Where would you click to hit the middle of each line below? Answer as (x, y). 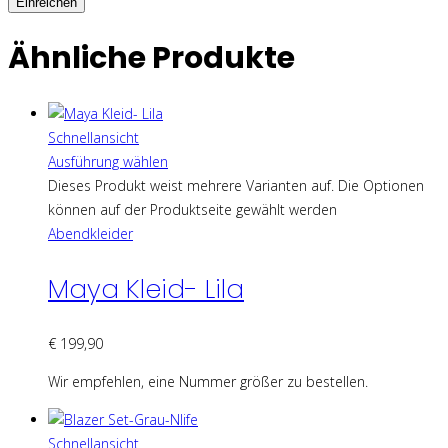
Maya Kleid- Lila (146, 288)
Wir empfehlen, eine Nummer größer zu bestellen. (208, 381)
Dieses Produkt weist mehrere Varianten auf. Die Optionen (236, 185)
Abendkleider (90, 233)
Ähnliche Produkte (151, 57)
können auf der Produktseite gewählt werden (192, 209)
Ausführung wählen (108, 161)
